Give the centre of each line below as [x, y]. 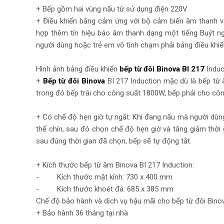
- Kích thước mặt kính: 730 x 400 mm [104, 177]
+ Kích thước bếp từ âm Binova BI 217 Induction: [115, 165]
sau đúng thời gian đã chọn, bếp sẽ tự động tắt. [114, 141]
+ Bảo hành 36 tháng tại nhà [82, 213]
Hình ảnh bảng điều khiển [78, 69]
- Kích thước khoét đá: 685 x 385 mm [105, 189]
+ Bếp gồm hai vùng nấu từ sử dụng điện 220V [112, 9]
